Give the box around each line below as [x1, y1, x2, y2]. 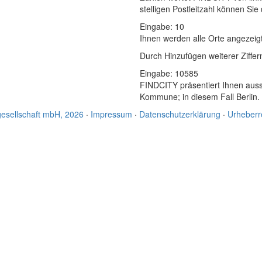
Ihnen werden [140, 32, 193, 44]
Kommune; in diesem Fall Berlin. [140, 91, 260, 102]
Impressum [91, 108, 132, 120]
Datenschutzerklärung [139, 108, 220, 120]
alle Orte [193, 32, 225, 44]
